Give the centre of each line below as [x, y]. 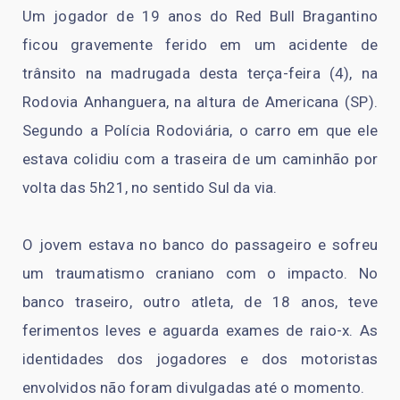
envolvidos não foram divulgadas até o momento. [194, 387]
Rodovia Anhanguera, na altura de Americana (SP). [200, 101]
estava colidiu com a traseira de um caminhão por [200, 158]
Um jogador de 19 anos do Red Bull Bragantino [200, 16]
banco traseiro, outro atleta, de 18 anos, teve [200, 301]
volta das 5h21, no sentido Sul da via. [150, 187]
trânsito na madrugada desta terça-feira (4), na [200, 73]
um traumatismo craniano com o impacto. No [200, 273]
